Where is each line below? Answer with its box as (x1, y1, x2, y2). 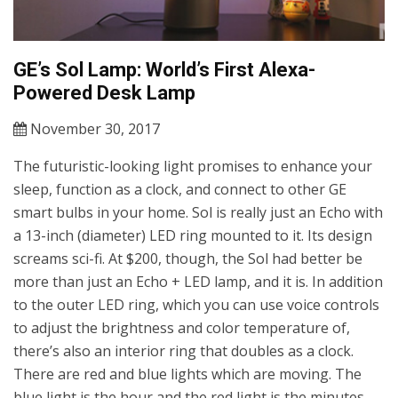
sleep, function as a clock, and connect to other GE (13, 179, 346, 199)
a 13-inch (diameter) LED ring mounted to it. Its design (13, 226, 372, 245)
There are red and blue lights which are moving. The (13, 364, 362, 384)
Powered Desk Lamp (13, 82, 195, 104)
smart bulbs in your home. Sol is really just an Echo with (13, 203, 383, 222)
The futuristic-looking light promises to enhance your (13, 156, 372, 176)
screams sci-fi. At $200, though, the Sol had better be (13, 249, 362, 268)
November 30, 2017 (27, 119, 160, 139)
